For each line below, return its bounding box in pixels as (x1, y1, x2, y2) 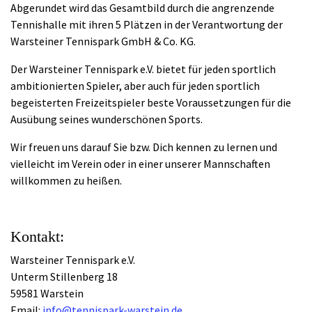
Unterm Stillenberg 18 (10, 270, 118, 283)
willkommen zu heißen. (10, 173, 122, 187)
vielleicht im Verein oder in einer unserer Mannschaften (10, 157, 270, 171)
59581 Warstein (10, 286, 84, 300)
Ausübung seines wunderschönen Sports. (10, 112, 203, 126)
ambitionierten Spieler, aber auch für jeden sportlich (10, 79, 260, 93)
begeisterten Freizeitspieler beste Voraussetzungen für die (10, 95, 291, 109)
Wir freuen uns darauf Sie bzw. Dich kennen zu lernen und (10, 140, 277, 154)
